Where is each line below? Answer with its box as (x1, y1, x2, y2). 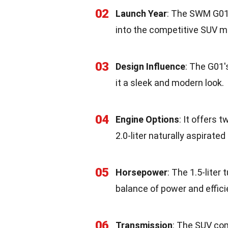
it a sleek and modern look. (116, 77, 224, 88)
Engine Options (116, 114, 179, 125)
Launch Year (116, 8, 167, 19)
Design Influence (116, 61, 185, 72)
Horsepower (116, 167, 167, 178)
